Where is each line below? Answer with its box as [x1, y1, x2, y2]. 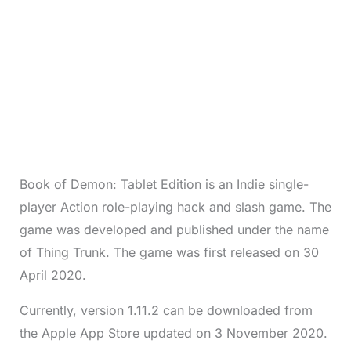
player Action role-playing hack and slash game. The [19, 198, 331, 215]
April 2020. [19, 266, 86, 283]
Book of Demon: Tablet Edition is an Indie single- [19, 175, 309, 192]
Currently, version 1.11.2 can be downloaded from [19, 302, 313, 318]
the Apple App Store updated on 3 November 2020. [19, 324, 327, 341]
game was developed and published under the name [19, 221, 329, 237]
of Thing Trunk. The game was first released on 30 [19, 244, 319, 260]
